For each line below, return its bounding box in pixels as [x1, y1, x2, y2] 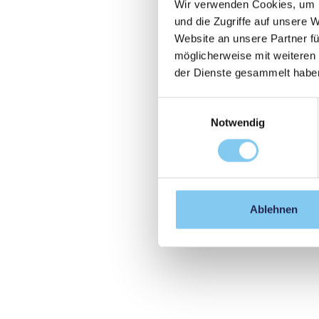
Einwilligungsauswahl [157, 99, 257, 112]
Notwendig [210, 115, 266, 128]
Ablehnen [250, 203, 298, 216]
